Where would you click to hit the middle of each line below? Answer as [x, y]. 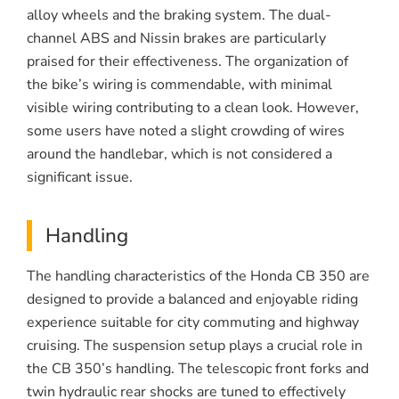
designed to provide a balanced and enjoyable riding [192, 300]
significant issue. [80, 178]
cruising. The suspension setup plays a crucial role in [195, 346]
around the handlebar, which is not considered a [179, 155]
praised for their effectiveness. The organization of [187, 62]
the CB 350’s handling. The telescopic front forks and [198, 369]
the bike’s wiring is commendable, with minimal [179, 85]
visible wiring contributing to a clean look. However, [193, 108]
